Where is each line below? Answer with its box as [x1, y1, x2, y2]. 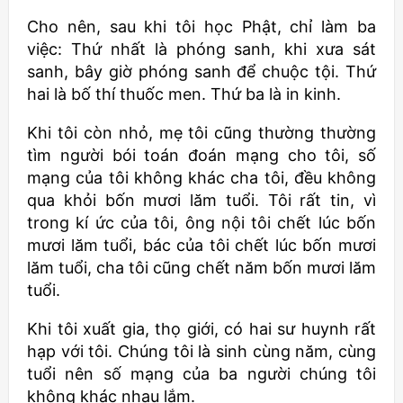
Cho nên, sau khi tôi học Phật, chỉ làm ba [27, 17, 376, 37]
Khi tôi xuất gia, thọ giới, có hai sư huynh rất [27, 319, 376, 339]
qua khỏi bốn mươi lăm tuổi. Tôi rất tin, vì [27, 191, 376, 210]
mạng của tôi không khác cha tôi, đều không [27, 168, 376, 188]
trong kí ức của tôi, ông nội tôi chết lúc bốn [27, 213, 376, 233]
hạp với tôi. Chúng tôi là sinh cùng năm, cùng [27, 342, 376, 362]
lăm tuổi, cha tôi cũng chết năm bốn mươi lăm [27, 258, 376, 278]
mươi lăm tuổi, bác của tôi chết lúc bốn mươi [27, 236, 376, 255]
